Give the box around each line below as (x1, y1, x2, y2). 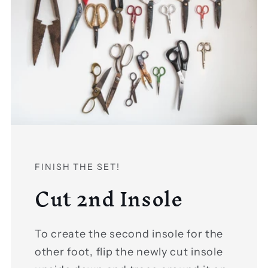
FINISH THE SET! (35, 161, 120, 172)
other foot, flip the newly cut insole (35, 245, 223, 259)
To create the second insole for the (35, 227, 224, 241)
